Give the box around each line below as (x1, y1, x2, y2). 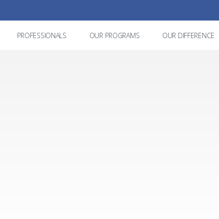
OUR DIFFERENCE (162, 30, 215, 40)
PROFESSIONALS (17, 30, 66, 40)
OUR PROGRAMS (89, 30, 140, 40)
